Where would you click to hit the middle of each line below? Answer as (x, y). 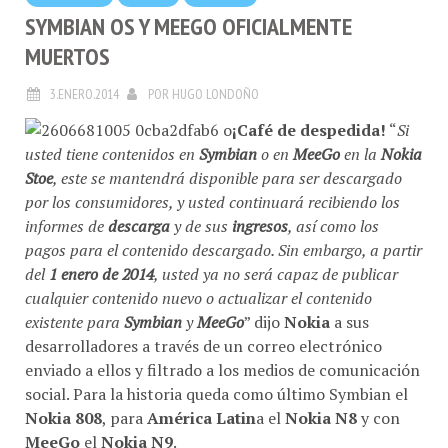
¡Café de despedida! (309, 121)
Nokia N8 (321, 409)
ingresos (260, 217)
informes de (66, 217)
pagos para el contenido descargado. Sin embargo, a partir (223, 241)
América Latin (201, 409)
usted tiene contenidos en (112, 145)
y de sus (203, 217)
